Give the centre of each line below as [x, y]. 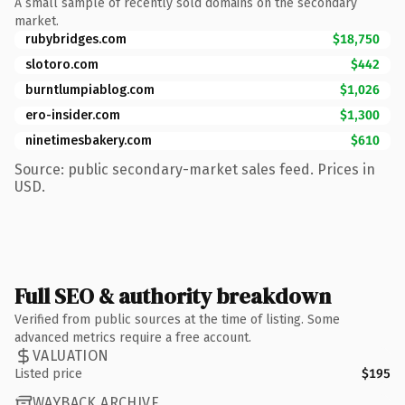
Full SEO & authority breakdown [173, 296]
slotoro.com [62, 64]
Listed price [48, 373]
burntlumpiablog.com [90, 89]
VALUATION [71, 356]
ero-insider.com [73, 115]
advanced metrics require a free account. [133, 337]
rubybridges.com [76, 39]
